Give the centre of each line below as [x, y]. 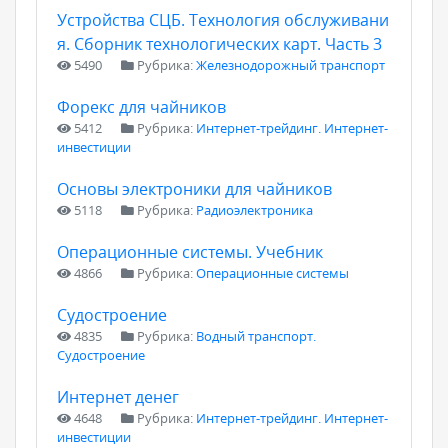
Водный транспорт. [256, 336]
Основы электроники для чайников [194, 189]
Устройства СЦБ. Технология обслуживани [223, 20]
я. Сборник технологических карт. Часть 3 [219, 44]
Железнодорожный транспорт [290, 65]
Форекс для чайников [141, 107]
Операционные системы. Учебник [190, 252]
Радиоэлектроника [254, 210]
